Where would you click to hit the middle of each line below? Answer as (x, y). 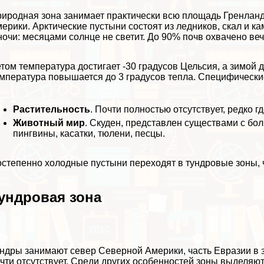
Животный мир (49, 123)
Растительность (52, 109)
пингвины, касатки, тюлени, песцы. (89, 133)
